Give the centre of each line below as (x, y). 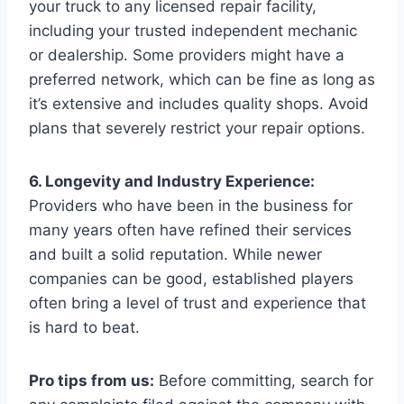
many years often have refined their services (190, 230)
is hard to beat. (84, 327)
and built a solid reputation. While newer (175, 254)
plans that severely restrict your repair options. (197, 128)
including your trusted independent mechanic (193, 30)
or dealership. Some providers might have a (187, 55)
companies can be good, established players (191, 278)
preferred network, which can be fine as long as (202, 79)
